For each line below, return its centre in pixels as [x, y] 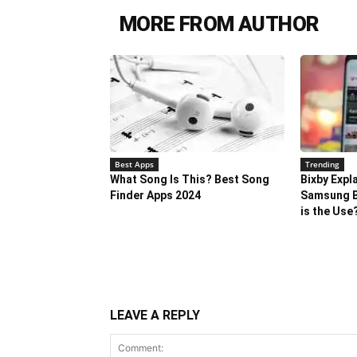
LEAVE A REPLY [155, 316]
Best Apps [134, 165]
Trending [322, 165]
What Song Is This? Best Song [190, 180]
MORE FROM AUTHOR [220, 24]
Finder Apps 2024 [155, 196]
